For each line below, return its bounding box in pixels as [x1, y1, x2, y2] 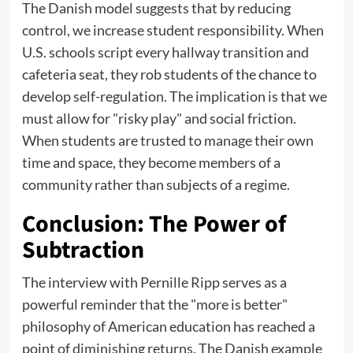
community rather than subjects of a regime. [21, 176, 290, 194]
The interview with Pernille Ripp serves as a [21, 273, 287, 292]
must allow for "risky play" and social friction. [21, 110, 296, 128]
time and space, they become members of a [21, 154, 281, 172]
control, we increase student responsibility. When [21, 21, 324, 39]
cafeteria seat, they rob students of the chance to [21, 65, 317, 84]
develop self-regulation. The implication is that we [21, 87, 327, 106]
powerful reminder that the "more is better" [21, 295, 288, 314]
